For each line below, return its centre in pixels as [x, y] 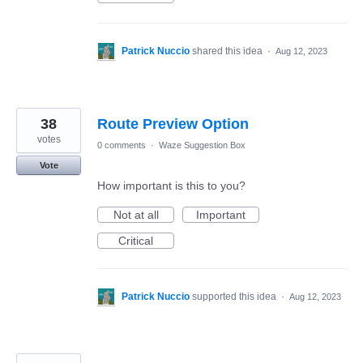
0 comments [122, 145]
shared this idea [228, 51]
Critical [136, 241]
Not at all [136, 215]
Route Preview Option [173, 124]
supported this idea [235, 297]
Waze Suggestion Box [202, 145]
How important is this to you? [171, 186]
